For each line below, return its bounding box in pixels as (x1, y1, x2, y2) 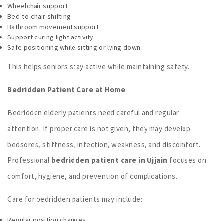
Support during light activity (7, 32, 94, 41)
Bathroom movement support (7, 22, 99, 31)
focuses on (167, 155, 206, 165)
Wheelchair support (7, 1, 68, 10)
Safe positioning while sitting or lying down (7, 42, 141, 52)
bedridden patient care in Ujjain (51, 155, 168, 165)
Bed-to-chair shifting (7, 11, 71, 21)
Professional (7, 155, 51, 165)
